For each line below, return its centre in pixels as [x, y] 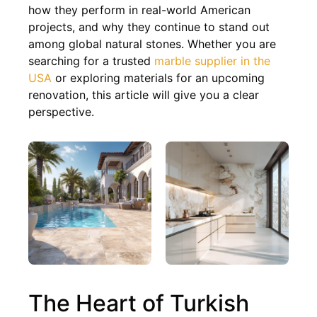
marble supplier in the [212, 60]
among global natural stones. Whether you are [152, 44]
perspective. [61, 111]
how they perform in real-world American [139, 10]
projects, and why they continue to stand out [149, 27]
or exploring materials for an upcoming [158, 77]
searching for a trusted [91, 60]
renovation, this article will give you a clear [144, 94]
